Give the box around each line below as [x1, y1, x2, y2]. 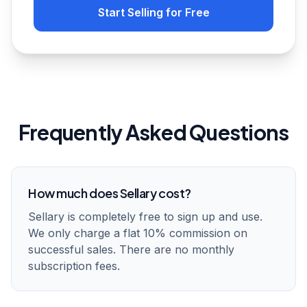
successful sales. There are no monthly [28, 243, 234, 256]
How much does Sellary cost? [28, 185, 191, 201]
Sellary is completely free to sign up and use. [28, 210, 262, 223]
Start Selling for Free [97, 5, 210, 19]
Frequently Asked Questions [18, 119, 289, 145]
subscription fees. [28, 259, 120, 273]
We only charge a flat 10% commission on [28, 226, 247, 240]
